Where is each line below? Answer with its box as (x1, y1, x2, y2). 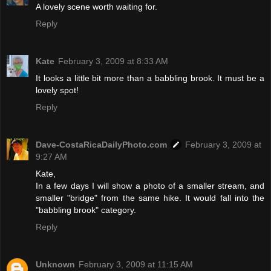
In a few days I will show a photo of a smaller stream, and (36, 180, 264, 191)
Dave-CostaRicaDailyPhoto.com (36, 139, 167, 149)
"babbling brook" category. (36, 204, 136, 215)
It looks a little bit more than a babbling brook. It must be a (36, 73, 264, 83)
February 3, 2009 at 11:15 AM (79, 259, 193, 269)
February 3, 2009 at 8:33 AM (58, 56, 168, 66)
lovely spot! (36, 85, 79, 95)
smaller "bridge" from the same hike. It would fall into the (36, 192, 264, 203)
